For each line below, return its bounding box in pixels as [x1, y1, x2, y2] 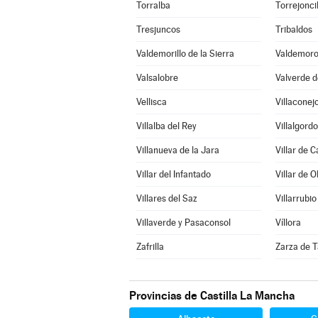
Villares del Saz [136, 193, 197, 204]
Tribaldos [275, 24, 312, 35]
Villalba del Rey [136, 121, 197, 131]
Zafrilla [136, 241, 164, 252]
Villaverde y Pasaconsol [136, 217, 231, 228]
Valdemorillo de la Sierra [136, 48, 234, 59]
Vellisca [136, 97, 167, 107]
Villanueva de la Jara [136, 145, 219, 155]
